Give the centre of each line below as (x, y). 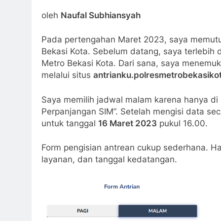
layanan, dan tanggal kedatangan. (109, 160)
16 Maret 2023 (128, 123)
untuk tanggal (70, 123)
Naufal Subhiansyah (101, 15)
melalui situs (67, 75)
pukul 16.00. (182, 123)
